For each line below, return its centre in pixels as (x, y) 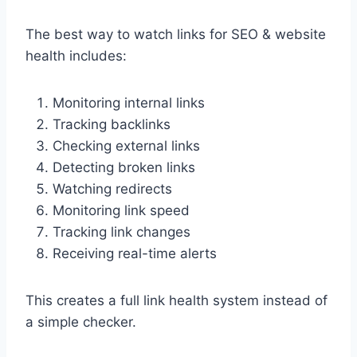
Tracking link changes (122, 232)
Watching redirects (112, 189)
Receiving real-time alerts (135, 254)
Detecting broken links (124, 168)
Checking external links (126, 146)
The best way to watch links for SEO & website (176, 35)
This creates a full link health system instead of (177, 301)
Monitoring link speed (121, 211)
